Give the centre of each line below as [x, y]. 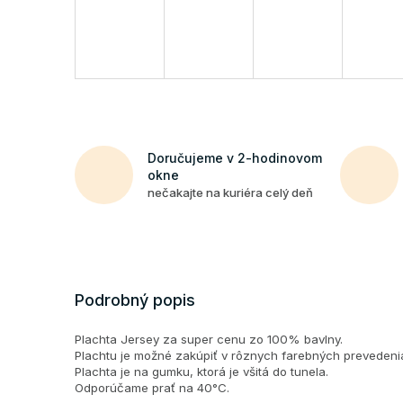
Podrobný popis [135, 300]
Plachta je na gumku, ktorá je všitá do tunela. [201, 371]
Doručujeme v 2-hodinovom [235, 157]
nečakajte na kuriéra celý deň [230, 192]
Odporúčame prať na [136, 387]
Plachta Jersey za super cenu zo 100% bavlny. [209, 339]
